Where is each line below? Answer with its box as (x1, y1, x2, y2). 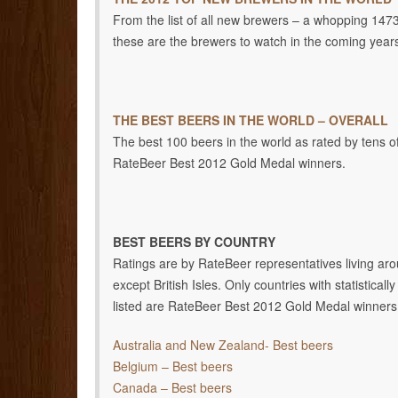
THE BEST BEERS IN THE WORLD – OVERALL (113, 110, 388, 129)
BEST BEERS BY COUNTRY (113, 232, 275, 251)
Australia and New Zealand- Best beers (113, 336, 333, 354)
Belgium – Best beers (113, 357, 233, 376)
